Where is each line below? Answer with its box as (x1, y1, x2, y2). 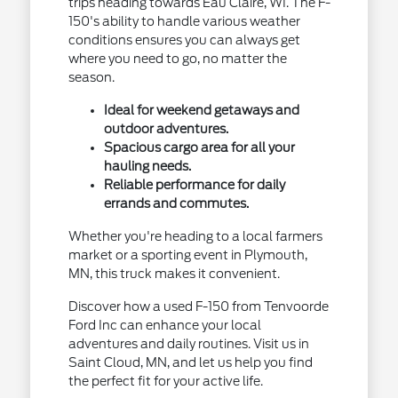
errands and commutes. (103, 196, 249, 211)
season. (68, 70, 115, 84)
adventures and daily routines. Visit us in (68, 337, 309, 351)
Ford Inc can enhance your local (68, 318, 261, 332)
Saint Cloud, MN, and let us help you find (68, 355, 313, 370)
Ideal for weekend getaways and (103, 103, 299, 117)
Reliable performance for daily (103, 178, 285, 192)
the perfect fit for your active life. (68, 374, 263, 388)
